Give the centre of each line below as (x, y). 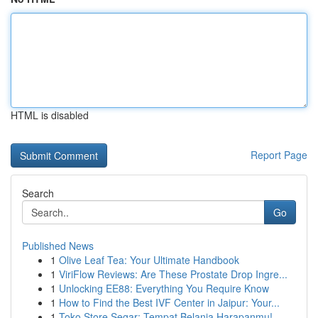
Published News (58, 246)
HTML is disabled (50, 115)
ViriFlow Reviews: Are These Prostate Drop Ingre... (173, 274)
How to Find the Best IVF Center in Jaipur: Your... (169, 302)
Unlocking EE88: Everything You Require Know (164, 288)
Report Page (279, 155)
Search (38, 193)
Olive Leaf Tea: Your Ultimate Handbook (149, 260)
